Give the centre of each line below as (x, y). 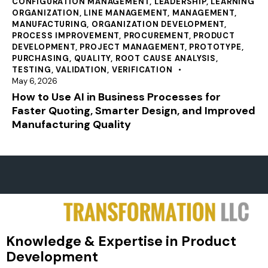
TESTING (32, 69)
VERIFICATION (142, 69)
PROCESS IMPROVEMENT (66, 35)
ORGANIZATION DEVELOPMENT (158, 24)
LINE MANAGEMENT (126, 13)
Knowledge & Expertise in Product (121, 241)
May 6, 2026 (35, 81)
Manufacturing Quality (71, 124)
